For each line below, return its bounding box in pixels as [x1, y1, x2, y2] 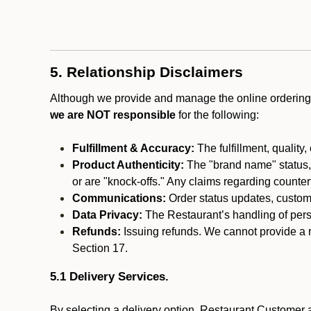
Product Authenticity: [72, 159, 184, 171]
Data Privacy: [72, 209, 142, 221]
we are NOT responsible [50, 109, 176, 121]
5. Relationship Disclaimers [50, 64, 243, 81]
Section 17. [72, 242, 128, 254]
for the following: [176, 109, 259, 121]
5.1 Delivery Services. [50, 269, 169, 283]
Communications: [72, 192, 166, 204]
